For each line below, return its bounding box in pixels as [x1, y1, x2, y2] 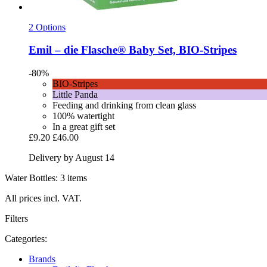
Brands [29, 253, 55, 264]
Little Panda [52, 89, 98, 100]
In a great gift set [52, 121, 115, 132]
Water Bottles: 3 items [5, 172, 87, 183]
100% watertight [52, 110, 114, 121]
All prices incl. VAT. [5, 193, 82, 203]
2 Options [29, 21, 66, 32]
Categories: [5, 233, 47, 244]
